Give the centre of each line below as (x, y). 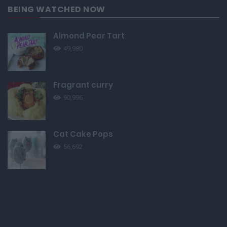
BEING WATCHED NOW (56, 10)
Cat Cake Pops (83, 134)
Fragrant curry (83, 85)
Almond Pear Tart (89, 36)
